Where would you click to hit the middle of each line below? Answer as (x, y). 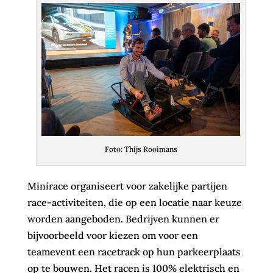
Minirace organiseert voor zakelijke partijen (127, 186)
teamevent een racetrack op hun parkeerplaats (134, 251)
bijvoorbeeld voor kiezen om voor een (112, 235)
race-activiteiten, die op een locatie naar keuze (134, 202)
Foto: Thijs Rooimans (141, 149)
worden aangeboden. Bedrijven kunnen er (123, 218)
